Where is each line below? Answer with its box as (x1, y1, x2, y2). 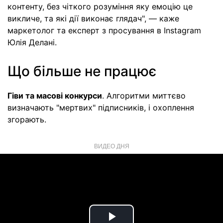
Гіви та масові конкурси (7, 91, 102, 101)
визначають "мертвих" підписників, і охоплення (7, 103, 194, 112)
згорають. (7, 114, 46, 124)
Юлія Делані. (7, 37, 57, 47)
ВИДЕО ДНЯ (94, 141, 129, 150)
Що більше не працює (7, 63, 156, 80)
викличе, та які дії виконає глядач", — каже (7, 13, 179, 23)
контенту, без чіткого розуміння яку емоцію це (7, 1, 193, 11)
